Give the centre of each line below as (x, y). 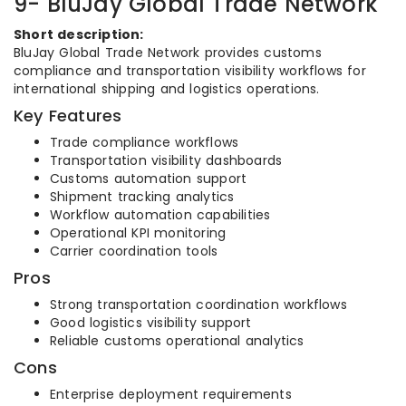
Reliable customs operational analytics (177, 341)
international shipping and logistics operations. (167, 89)
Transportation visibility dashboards (166, 160)
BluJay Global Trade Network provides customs (168, 53)
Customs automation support (149, 179)
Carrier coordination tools (134, 251)
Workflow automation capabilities (160, 215)
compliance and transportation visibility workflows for (190, 71)
